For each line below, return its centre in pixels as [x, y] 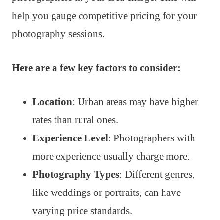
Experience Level [70, 138]
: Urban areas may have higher [135, 102]
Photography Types [76, 175]
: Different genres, [157, 175]
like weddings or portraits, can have [107, 193]
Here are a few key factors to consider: [96, 68]
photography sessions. [58, 34]
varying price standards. [82, 211]
